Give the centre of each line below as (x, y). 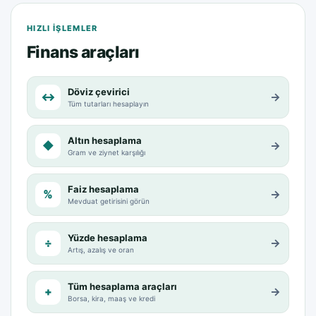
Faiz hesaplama (103, 189)
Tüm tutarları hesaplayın (108, 104)
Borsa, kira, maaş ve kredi (111, 299)
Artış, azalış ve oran (101, 250)
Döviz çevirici (99, 92)
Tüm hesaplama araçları (122, 287)
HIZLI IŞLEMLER (62, 29)
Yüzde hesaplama (108, 238)
